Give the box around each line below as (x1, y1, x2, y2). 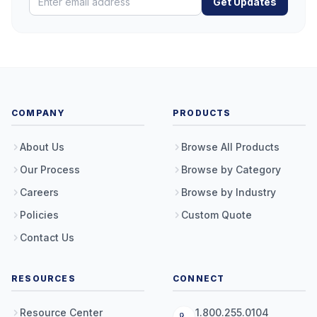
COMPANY (11, 108, 66, 118)
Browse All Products (181, 141, 279, 153)
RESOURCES (11, 273, 76, 284)
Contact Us (20, 231, 74, 243)
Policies (20, 209, 59, 221)
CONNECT (173, 273, 225, 284)
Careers (20, 186, 59, 198)
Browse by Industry (181, 186, 276, 198)
